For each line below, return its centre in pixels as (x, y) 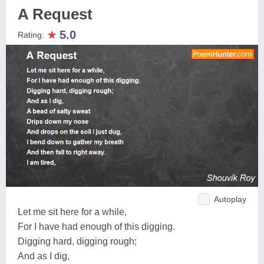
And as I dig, (44, 256)
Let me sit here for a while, (72, 212)
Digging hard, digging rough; (77, 241)
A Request (55, 14)
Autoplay (230, 199)
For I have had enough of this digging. (96, 226)
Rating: (32, 35)
